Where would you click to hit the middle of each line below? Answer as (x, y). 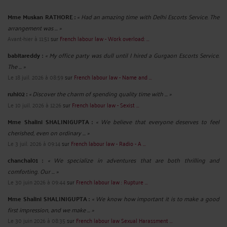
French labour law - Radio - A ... (108, 143)
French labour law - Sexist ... (106, 105)
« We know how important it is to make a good (156, 199)
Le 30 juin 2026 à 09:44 (36, 182)
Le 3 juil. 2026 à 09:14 (34, 143)
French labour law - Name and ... (113, 77)
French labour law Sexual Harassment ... (124, 220)
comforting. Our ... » (33, 171)
